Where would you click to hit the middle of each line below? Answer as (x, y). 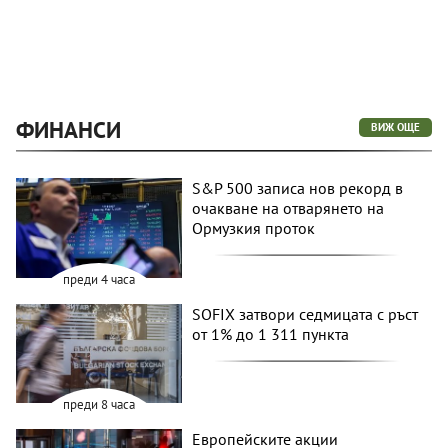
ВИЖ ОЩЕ (395, 127)
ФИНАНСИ (68, 130)
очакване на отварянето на (288, 208)
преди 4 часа (99, 279)
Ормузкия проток (254, 228)
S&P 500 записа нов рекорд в (298, 188)
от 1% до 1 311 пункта (271, 333)
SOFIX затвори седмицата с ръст (305, 313)
